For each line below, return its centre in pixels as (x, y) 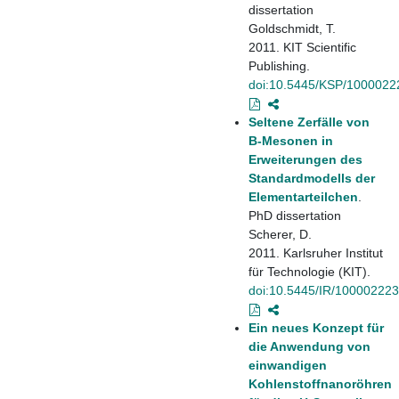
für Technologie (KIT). (309, 271)
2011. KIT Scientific (302, 47)
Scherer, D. (280, 234)
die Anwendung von (309, 346)
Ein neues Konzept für (316, 327)
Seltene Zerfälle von (309, 122)
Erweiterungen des (305, 159)
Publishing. (279, 65)
